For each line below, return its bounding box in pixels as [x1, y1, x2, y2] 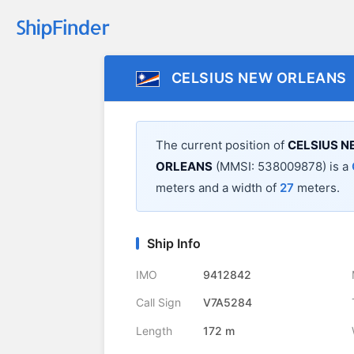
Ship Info [147, 235, 201, 252]
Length [136, 323, 172, 337]
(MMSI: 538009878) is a [213, 159, 352, 175]
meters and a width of [156, 180, 280, 196]
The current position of [156, 137, 288, 153]
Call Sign [136, 296, 181, 310]
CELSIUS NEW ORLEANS [171, 70, 348, 86]
